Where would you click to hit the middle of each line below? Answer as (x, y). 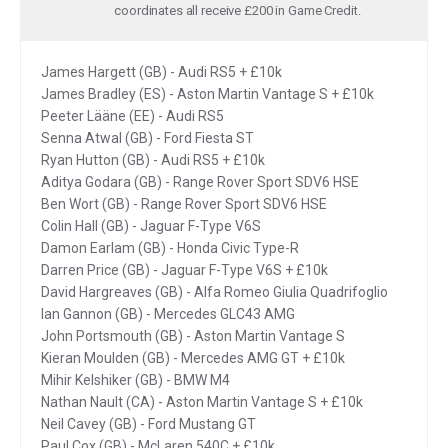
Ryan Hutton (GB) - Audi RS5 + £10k (153, 159)
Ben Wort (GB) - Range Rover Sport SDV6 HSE (184, 203)
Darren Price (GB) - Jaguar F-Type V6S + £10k (184, 269)
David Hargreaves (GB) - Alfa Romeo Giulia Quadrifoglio (214, 291)
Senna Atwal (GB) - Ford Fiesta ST (147, 137)
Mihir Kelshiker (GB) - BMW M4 (135, 379)
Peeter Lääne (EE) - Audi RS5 (132, 115)
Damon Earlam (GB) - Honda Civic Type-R (170, 247)
